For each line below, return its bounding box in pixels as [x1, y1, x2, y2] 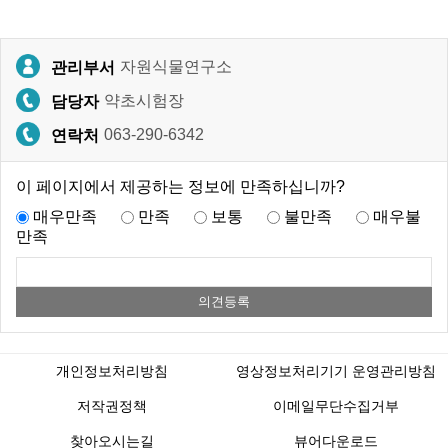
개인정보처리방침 [56, 363, 168, 380]
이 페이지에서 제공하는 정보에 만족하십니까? [16, 177, 345, 195]
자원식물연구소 [120, 58, 232, 76]
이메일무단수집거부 [273, 398, 399, 415]
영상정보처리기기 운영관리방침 [236, 363, 436, 380]
